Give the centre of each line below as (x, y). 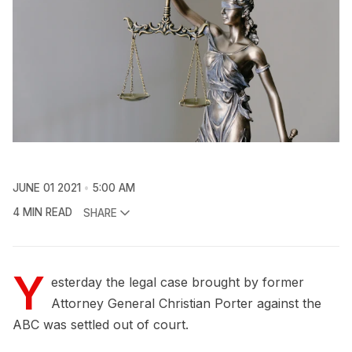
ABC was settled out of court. (101, 325)
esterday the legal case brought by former (178, 282)
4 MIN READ (42, 213)
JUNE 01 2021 (47, 188)
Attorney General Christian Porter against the (186, 304)
